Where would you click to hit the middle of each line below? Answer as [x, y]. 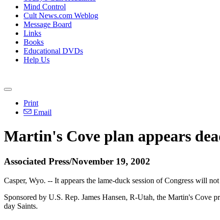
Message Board [48, 24]
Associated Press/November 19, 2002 [77, 161]
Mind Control [45, 7]
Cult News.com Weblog [61, 15]
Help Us [37, 60]
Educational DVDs [53, 51]
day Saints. [21, 206]
